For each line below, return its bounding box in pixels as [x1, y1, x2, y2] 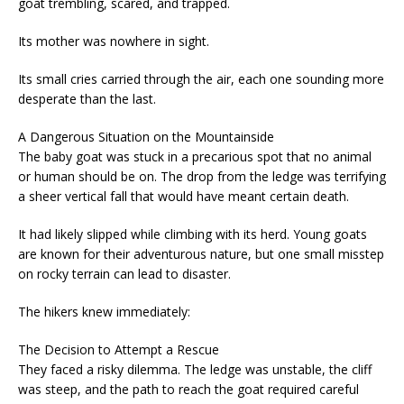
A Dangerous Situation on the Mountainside [18, 128, 274, 146]
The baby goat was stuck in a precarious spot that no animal [18, 148, 372, 166]
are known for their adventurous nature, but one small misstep [18, 245, 384, 263]
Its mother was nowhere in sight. [18, 32, 209, 50]
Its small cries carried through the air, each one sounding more [18, 70, 384, 88]
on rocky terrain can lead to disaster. [18, 265, 231, 283]
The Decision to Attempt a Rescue [18, 341, 219, 359]
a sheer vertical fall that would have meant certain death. [18, 188, 349, 206]
